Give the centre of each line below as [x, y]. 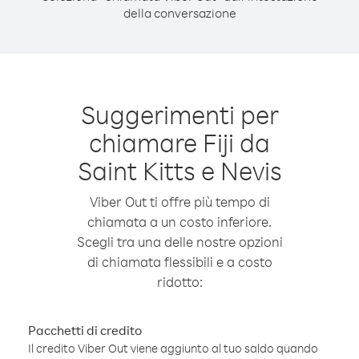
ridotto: [179, 282]
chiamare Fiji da [179, 142]
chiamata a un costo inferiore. [179, 222]
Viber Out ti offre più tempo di [179, 202]
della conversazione [179, 13]
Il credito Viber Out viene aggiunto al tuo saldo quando [173, 348]
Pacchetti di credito [85, 330]
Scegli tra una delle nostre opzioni [179, 242]
